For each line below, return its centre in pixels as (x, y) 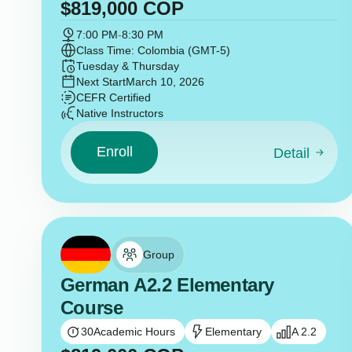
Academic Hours (134, 331)
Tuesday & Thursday (127, 66)
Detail (291, 153)
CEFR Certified (113, 97)
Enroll (114, 152)
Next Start (101, 81)
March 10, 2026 (165, 81)
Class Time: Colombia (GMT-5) (153, 50)
